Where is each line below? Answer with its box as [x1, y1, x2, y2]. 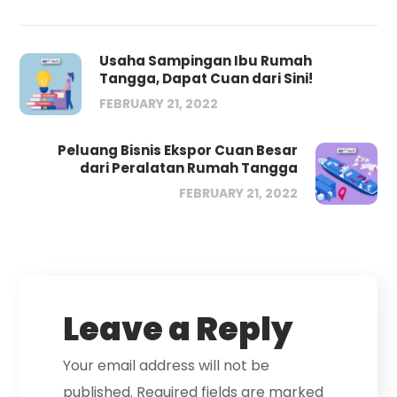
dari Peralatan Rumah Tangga [79, 159, 298, 177]
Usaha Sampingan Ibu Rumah [99, 51, 313, 70]
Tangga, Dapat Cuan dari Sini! [99, 69, 314, 88]
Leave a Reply [63, 307, 293, 352]
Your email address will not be [63, 355, 270, 376]
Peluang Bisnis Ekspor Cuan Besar [57, 141, 298, 160]
